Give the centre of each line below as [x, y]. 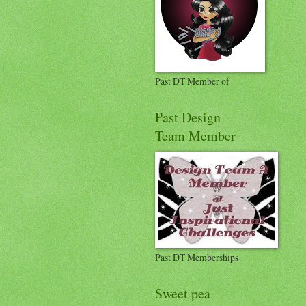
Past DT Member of [192, 81]
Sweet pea [183, 294]
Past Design [188, 117]
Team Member [195, 136]
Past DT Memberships [197, 258]
